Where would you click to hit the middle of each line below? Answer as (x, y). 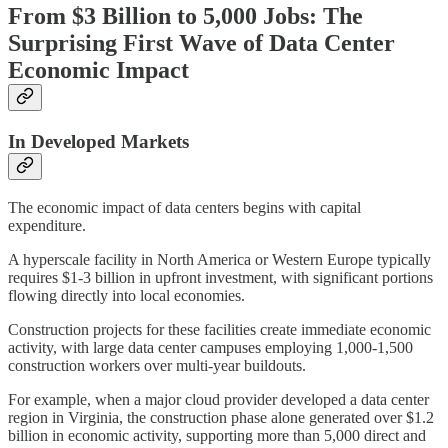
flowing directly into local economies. (126, 295)
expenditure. (47, 225)
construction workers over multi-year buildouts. (157, 365)
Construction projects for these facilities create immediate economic (219, 329)
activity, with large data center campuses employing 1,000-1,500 (210, 347)
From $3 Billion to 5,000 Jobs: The (185, 16)
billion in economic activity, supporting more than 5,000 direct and (217, 435)
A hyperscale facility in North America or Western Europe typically (219, 259)
